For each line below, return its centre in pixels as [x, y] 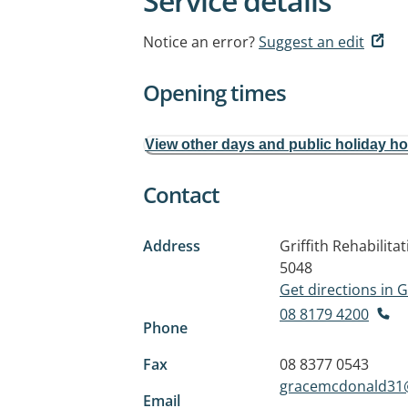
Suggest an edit [311, 42]
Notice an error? [199, 42]
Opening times [214, 92]
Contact [181, 194]
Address [172, 246]
